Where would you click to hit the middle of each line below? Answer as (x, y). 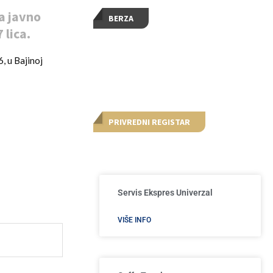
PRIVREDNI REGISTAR (150, 122)
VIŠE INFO (135, 220)
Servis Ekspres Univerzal (165, 193)
